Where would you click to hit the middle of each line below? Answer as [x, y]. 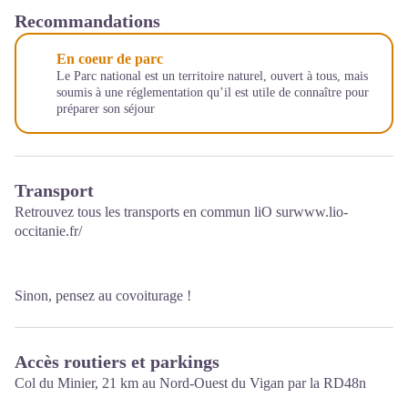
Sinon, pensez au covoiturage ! [103, 296]
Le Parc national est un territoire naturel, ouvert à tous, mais [212, 76]
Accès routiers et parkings [117, 362]
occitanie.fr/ [48, 231]
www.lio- [321, 212]
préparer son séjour [106, 109]
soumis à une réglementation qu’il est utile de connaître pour [213, 92]
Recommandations [87, 21]
